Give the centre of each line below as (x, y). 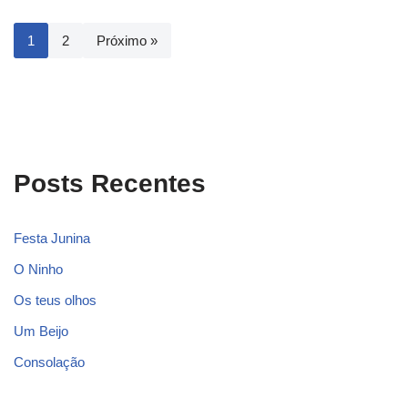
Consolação (49, 362)
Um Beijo (41, 331)
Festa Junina (52, 239)
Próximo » (127, 41)
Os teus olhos (55, 301)
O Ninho (38, 270)
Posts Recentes (110, 184)
